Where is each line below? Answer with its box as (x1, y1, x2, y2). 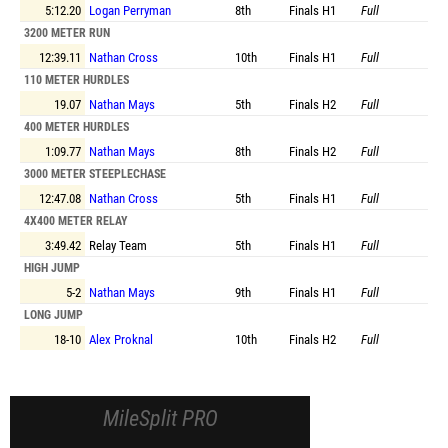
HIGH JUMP (24, 261, 80, 275)
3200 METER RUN (24, 26, 110, 40)
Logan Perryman (89, 3, 171, 18)
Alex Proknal (89, 332, 153, 347)
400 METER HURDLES (24, 120, 129, 134)
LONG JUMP (24, 308, 83, 322)
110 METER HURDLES (24, 73, 129, 87)
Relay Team (89, 238, 147, 253)
